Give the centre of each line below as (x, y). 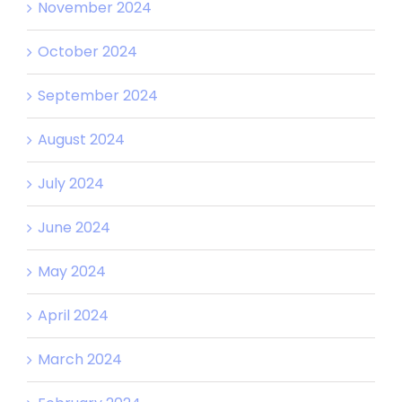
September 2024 (98, 95)
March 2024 (80, 359)
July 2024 (71, 183)
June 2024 (74, 227)
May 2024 (72, 271)
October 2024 (87, 51)
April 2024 (73, 315)
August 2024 (81, 139)
